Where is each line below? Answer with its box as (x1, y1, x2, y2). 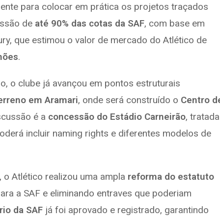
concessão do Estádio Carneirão (48, 111, 186, 122)
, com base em (144, 18, 205, 29)
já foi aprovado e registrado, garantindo (43, 204, 209, 216)
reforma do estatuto (128, 171, 214, 182)
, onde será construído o (78, 94, 181, 106)
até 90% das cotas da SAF (35, 18, 144, 29)
